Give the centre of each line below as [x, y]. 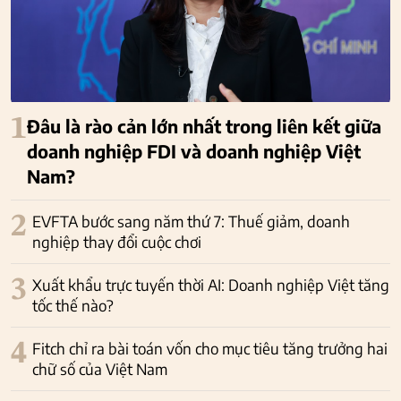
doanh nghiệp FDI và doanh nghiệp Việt [194, 150]
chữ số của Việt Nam [100, 368]
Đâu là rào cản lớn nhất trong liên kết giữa [204, 125]
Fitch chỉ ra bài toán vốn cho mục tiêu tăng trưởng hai [210, 348]
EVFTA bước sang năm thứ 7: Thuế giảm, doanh [191, 221]
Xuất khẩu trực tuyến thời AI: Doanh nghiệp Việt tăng [211, 284]
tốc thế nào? [73, 305]
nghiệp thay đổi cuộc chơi [117, 241]
